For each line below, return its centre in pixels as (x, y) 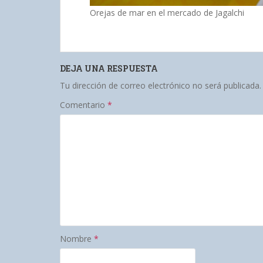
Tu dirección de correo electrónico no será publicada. (161, 85)
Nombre (77, 239)
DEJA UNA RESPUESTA (109, 68)
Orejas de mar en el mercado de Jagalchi (167, 13)
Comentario (84, 105)
